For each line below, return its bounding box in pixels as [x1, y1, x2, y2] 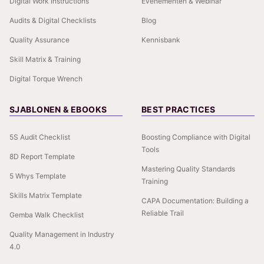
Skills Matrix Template [9, 190, 82, 200]
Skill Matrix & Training [9, 54, 81, 64]
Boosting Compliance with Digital [141, 132, 250, 141]
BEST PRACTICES [141, 104, 216, 114]
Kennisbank [141, 35, 180, 44]
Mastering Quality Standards [141, 164, 235, 173]
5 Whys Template [9, 171, 66, 180]
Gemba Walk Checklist [9, 210, 84, 219]
